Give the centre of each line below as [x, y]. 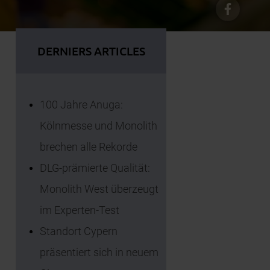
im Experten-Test [80, 210]
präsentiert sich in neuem [99, 253]
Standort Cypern [79, 231]
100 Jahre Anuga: [81, 105]
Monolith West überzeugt [99, 189]
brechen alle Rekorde [89, 147]
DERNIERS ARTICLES [91, 51]
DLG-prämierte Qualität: [95, 168]
